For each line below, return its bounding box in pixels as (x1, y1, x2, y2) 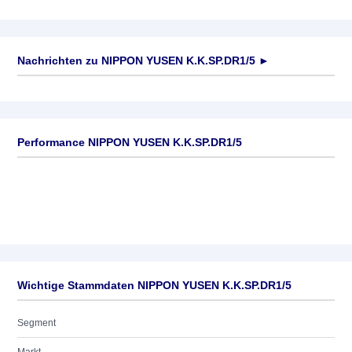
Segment (17, 317, 56, 328)
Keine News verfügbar (17, 86, 112, 97)
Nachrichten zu (17, 54, 98, 67)
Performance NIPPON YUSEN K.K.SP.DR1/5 (17, 136, 242, 148)
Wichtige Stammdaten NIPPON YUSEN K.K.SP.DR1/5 (17, 279, 291, 291)
